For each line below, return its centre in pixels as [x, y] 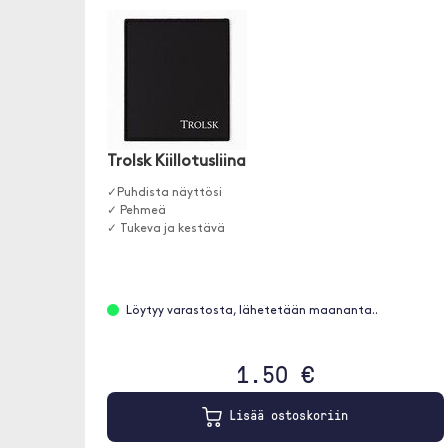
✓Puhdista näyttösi [164, 193]
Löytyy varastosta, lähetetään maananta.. [251, 311]
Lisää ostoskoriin [285, 415]
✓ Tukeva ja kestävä [165, 229]
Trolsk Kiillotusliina [176, 162]
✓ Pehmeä [136, 211]
